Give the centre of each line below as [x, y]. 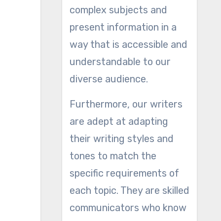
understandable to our [120, 62]
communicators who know [128, 208]
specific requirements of [124, 173]
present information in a [123, 27]
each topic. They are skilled [129, 190]
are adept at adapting [119, 121]
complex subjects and [118, 10]
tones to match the [113, 156]
